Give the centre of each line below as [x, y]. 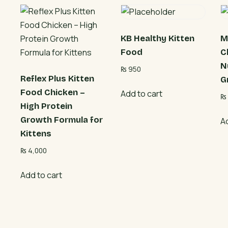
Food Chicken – [53, 93]
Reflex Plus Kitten [58, 79]
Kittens [36, 134]
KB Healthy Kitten [157, 39]
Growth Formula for [62, 120]
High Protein [47, 106]
